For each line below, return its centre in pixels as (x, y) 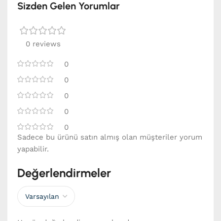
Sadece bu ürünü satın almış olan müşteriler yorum (110, 137)
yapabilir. (33, 149)
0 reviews (43, 44)
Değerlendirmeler (64, 173)
